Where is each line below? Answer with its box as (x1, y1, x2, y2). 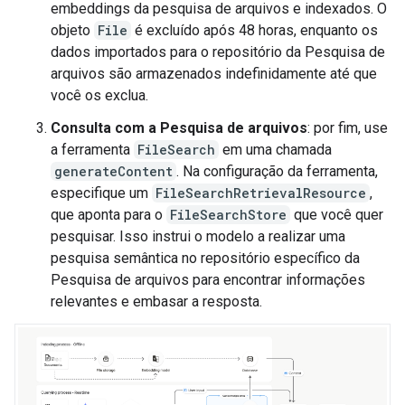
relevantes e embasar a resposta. (51, 293, 262, 310)
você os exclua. (51, 87, 148, 104)
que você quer (290, 206, 383, 223)
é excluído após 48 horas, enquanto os (131, 22, 378, 39)
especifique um (51, 184, 152, 202)
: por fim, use (307, 119, 388, 137)
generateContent (54, 163, 173, 180)
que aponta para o (51, 206, 166, 223)
